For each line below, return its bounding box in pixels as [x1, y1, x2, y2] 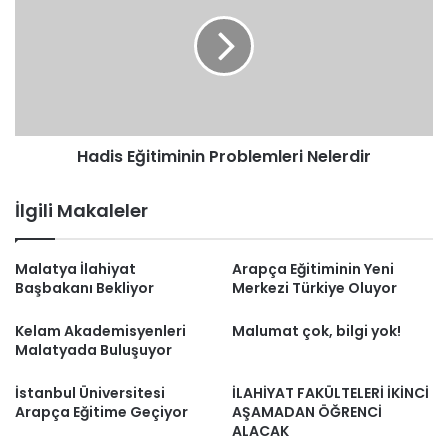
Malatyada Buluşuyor [15, 340, 172, 360]
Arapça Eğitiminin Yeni [232, 259, 394, 279]
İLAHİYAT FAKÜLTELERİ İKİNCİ [232, 383, 429, 403]
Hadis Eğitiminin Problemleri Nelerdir [77, 145, 371, 168]
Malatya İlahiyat [15, 259, 136, 279]
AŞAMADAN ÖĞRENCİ [232, 402, 382, 422]
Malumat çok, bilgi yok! [232, 321, 401, 341]
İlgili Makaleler [15, 198, 148, 223]
